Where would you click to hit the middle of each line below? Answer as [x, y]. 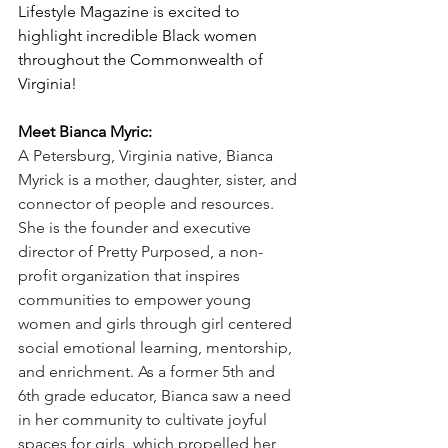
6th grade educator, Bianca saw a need [156, 395]
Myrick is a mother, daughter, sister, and [159, 179]
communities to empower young [136, 299]
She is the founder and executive [136, 227]
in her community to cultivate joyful [144, 419]
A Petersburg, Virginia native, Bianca [147, 155]
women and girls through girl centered [157, 323]
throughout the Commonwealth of [142, 59]
